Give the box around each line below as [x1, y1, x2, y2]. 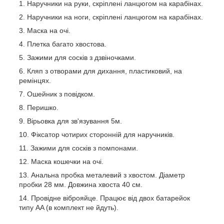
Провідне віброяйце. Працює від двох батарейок [31, 193, 190, 202]
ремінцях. [19, 76, 51, 84]
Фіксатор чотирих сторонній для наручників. [31, 130, 174, 138]
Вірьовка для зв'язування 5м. [27, 116, 122, 125]
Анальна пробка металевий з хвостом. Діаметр [31, 170, 185, 179]
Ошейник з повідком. [27, 89, 95, 98]
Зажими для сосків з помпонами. [30, 143, 138, 152]
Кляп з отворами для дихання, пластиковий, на [27, 66, 182, 75]
